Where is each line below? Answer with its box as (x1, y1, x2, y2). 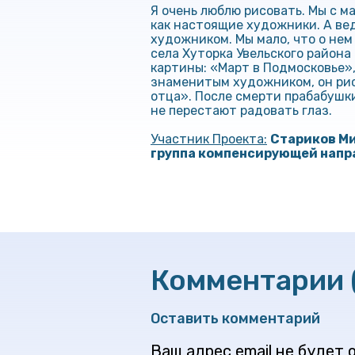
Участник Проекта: (151, 132, 267, 147)
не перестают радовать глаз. (151, 103, 332, 119)
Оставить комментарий (151, 310, 320, 328)
